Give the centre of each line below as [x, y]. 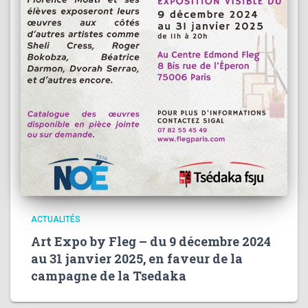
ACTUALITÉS [56, 219]
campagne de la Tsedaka [109, 275]
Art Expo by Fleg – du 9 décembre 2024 [151, 241]
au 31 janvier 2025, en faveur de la [137, 258]
